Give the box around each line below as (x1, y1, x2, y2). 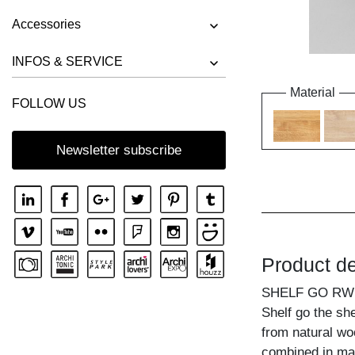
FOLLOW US (12, 97, 86, 110)
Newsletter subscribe (56, 143, 181, 158)
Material (290, 86, 335, 99)
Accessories (12, 17, 81, 31)
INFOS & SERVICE (12, 54, 123, 68)
